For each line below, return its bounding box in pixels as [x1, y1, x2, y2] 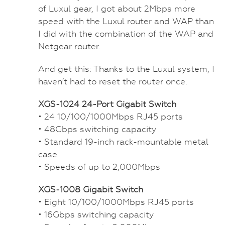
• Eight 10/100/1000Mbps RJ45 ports [38, 196, 194, 207]
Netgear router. [38, 41, 100, 51]
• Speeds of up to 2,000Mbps [38, 161, 160, 172]
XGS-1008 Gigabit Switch [38, 184, 143, 194]
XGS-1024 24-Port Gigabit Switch [38, 98, 176, 109]
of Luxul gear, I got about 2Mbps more [38, 3, 195, 14]
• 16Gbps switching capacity [38, 209, 154, 219]
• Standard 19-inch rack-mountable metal [38, 136, 208, 147]
